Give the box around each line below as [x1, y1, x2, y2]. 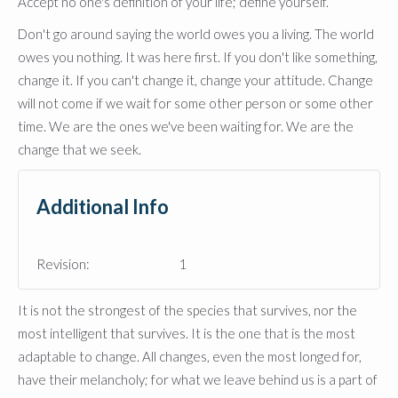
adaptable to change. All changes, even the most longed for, [18, 348, 362, 365]
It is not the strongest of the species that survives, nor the [18, 302, 357, 319]
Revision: [36, 256, 90, 273]
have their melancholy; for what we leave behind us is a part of [18, 371, 378, 388]
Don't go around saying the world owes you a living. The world [18, 26, 374, 43]
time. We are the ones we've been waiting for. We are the [18, 118, 354, 135]
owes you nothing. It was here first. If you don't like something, [18, 49, 378, 66]
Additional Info [36, 195, 169, 219]
